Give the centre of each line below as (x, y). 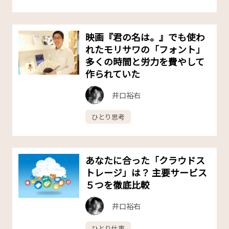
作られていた (113, 73)
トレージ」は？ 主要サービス (146, 173)
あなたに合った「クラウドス (145, 160)
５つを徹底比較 (118, 185)
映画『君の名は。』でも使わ (145, 37)
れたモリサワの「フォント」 (145, 49)
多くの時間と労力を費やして (145, 61)
